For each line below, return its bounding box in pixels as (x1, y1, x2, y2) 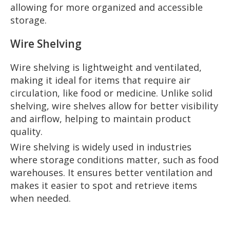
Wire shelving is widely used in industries (10, 140, 191, 153)
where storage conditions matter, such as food (10, 153, 219, 166)
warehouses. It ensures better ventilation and (10, 166, 213, 179)
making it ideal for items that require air (10, 73, 190, 86)
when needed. (10, 191, 71, 204)
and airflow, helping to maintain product (10, 112, 191, 125)
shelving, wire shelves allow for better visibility (10, 99, 218, 112)
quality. (10, 125, 43, 138)
